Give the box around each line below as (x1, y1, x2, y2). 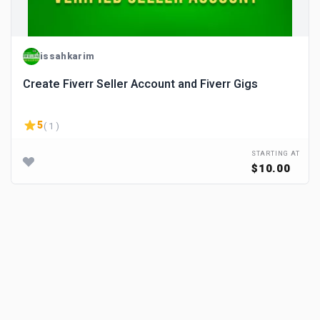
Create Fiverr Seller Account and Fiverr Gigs (23, 76, 258, 93)
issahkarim (40, 49, 95, 63)
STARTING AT (251, 149, 300, 159)
